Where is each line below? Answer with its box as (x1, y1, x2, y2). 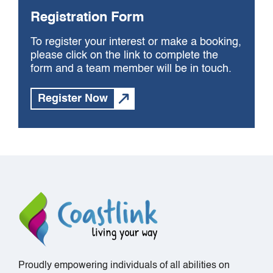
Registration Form (30, 11, 144, 25)
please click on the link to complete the (30, 50, 218, 62)
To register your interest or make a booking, (30, 37, 241, 48)
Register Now (38, 93, 108, 105)
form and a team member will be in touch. (30, 63, 232, 75)
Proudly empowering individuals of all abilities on (18, 261, 230, 271)
